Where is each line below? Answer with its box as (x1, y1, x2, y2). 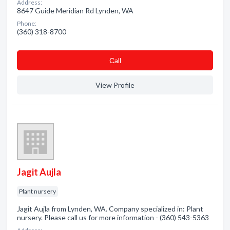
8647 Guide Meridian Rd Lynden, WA (17, 6, 133, 15)
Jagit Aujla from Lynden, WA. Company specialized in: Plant (17, 204, 203, 213)
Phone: (17, 20, 36, 27)
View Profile (95, 81, 135, 89)
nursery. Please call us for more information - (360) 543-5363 (17, 213, 209, 222)
